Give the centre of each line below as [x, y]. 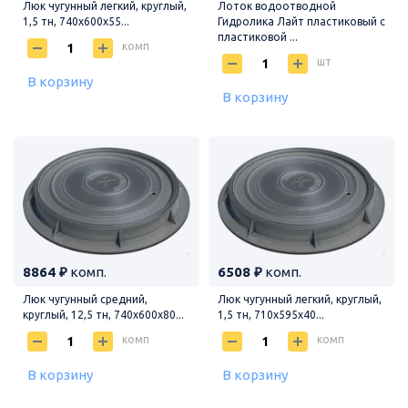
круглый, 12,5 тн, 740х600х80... [103, 314]
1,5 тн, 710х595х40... [271, 314]
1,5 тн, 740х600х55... [76, 21]
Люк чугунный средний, [85, 299]
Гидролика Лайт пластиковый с [301, 21]
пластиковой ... [258, 36]
